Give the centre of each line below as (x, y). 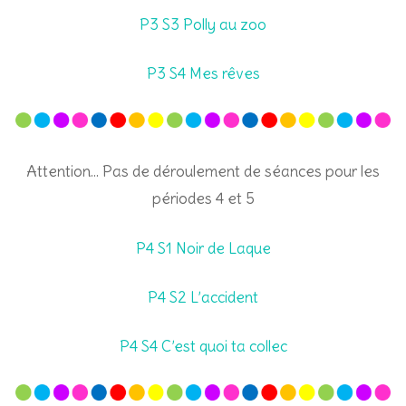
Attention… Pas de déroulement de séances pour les (203, 172)
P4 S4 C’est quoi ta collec (203, 346)
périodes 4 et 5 (203, 199)
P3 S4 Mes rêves (203, 74)
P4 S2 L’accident (203, 297)
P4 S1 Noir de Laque (203, 248)
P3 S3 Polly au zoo (203, 25)
